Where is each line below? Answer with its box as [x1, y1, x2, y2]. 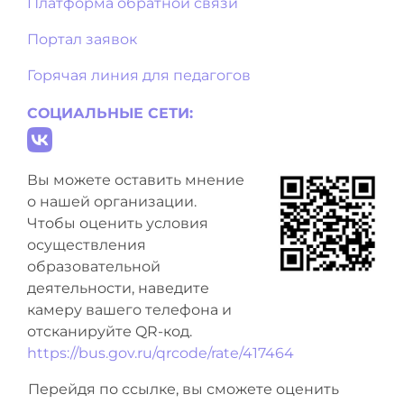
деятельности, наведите [27, 279, 209, 297]
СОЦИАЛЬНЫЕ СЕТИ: [27, 104, 193, 122]
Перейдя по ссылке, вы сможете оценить [28, 380, 339, 398]
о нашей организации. [27, 192, 197, 210]
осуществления [27, 235, 146, 253]
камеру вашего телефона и [27, 300, 232, 318]
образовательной [27, 257, 161, 275]
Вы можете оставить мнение [27, 170, 244, 188]
